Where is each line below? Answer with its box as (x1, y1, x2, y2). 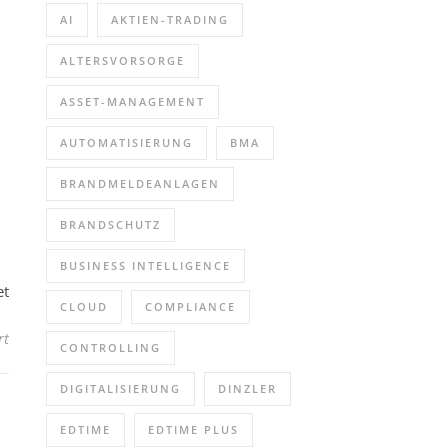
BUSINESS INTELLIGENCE (60, 258, 231, 273)
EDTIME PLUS (148, 422, 239, 437)
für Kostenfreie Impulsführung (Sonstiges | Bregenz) (8, 326, 350, 347)
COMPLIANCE (145, 299, 236, 314)
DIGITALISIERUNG (60, 381, 181, 396)
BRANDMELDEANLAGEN (60, 176, 220, 191)
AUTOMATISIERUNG (60, 135, 193, 150)
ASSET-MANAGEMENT (60, 94, 205, 109)
